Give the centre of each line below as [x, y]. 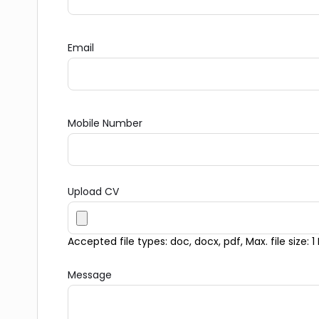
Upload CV [93, 192]
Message [90, 275]
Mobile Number [105, 124]
